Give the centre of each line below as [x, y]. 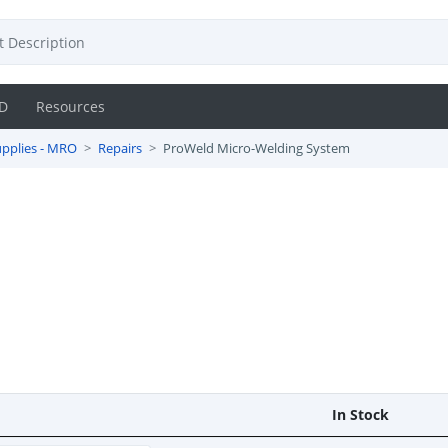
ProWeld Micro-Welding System [256, 148]
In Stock [360, 414]
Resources [70, 106]
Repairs [120, 148]
